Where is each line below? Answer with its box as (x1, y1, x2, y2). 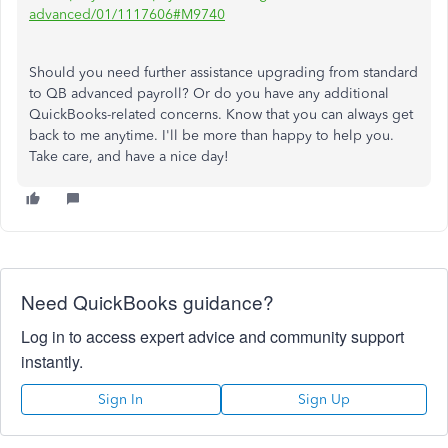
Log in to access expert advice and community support (21, 325, 404, 348)
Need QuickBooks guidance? (21, 288, 274, 315)
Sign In (98, 391, 144, 408)
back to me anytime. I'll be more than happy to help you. (29, 127, 394, 144)
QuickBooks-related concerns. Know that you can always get (29, 106, 413, 123)
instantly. (21, 350, 83, 373)
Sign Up (297, 391, 350, 408)
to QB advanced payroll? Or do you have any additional (29, 85, 389, 102)
